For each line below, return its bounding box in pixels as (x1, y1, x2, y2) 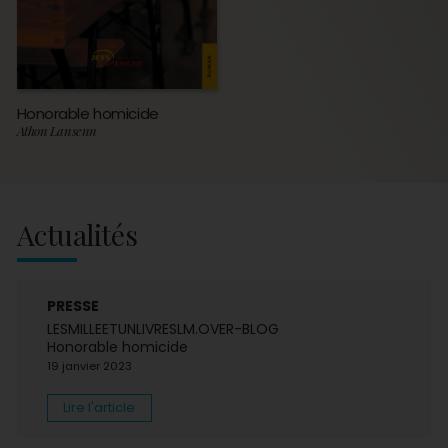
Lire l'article (63, 397, 136, 417)
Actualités (16, 215, 138, 253)
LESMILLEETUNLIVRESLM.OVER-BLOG (46, 318, 279, 339)
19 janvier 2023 (46, 357, 132, 374)
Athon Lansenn (16, 122, 97, 140)
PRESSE (46, 295, 99, 316)
